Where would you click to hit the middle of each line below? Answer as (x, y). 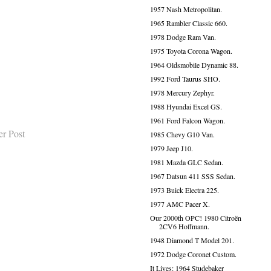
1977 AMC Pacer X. (180, 204)
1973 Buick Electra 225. (184, 190)
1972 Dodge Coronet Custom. (193, 254)
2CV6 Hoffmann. (184, 226)
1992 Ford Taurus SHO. (185, 79)
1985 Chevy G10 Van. (182, 134)
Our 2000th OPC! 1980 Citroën (195, 218)
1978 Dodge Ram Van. (183, 37)
